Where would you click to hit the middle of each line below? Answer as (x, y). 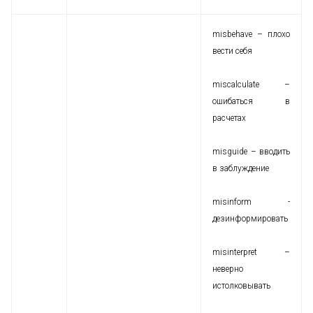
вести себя (232, 51)
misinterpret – (251, 252)
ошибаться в (251, 101)
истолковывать (241, 286)
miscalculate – (251, 85)
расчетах (229, 118)
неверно (228, 269)
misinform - (251, 202)
